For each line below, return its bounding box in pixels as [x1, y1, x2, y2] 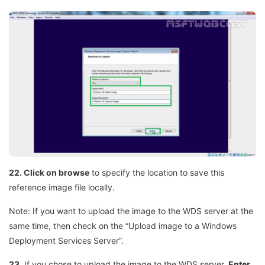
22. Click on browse [9, 167, 89, 177]
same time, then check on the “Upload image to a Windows [9, 220, 237, 231]
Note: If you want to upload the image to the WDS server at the [9, 205, 253, 216]
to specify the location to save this [89, 167, 224, 177]
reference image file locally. [9, 182, 115, 192]
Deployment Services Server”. [9, 235, 124, 245]
